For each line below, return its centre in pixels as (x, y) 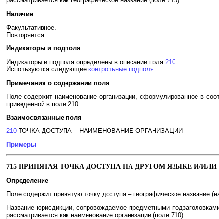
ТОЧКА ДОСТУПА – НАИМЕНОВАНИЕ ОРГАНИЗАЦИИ (100, 131)
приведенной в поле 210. (43, 104)
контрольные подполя (121, 69)
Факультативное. (31, 27)
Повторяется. (26, 35)
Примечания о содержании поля (58, 83)
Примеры (21, 145)
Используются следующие (47, 69)
